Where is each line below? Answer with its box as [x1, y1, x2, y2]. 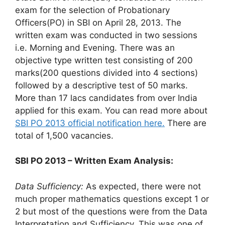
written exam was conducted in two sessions [15, 30, 197, 40]
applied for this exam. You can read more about [15, 105, 207, 116]
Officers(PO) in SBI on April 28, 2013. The [15, 17, 181, 28]
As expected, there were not [83, 181, 201, 191]
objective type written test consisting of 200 [15, 55, 193, 65]
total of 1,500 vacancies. [15, 130, 114, 141]
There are [165, 118, 206, 128]
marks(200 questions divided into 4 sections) [15, 67, 198, 78]
